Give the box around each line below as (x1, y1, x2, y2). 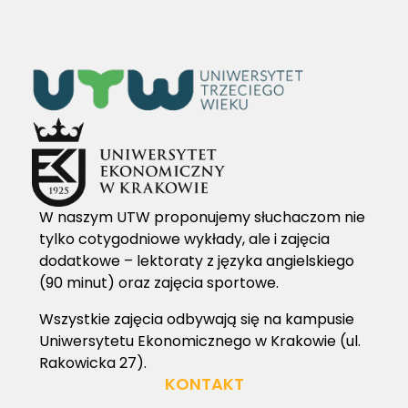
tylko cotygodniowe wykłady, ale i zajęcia (38, 229, 330, 250)
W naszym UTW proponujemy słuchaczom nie (38, 207, 365, 229)
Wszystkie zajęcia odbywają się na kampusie (38, 309, 354, 331)
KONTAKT (164, 372, 244, 396)
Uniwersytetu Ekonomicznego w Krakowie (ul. (38, 331, 361, 352)
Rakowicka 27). (38, 352, 147, 374)
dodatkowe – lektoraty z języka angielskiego (38, 250, 354, 272)
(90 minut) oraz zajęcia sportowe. (38, 272, 279, 294)
